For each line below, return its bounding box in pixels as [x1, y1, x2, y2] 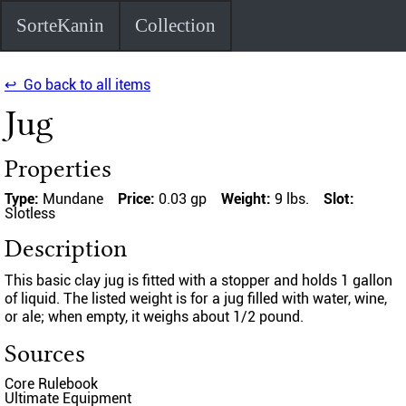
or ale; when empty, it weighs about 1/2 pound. [5, 307, 304, 325]
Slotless [5, 204, 55, 222]
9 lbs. [275, 189, 309, 208]
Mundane [43, 189, 103, 208]
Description [5, 234, 127, 264]
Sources [5, 339, 85, 369]
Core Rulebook [5, 374, 98, 392]
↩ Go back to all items [5, 75, 150, 93]
